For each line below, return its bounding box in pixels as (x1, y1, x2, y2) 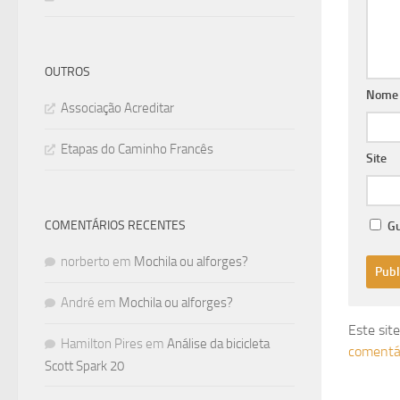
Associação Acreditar (61, 100, 174, 116)
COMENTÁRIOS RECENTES (45, 218, 186, 233)
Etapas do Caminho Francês (61, 141, 213, 157)
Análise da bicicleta (167, 336, 270, 352)
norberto (61, 254, 110, 270)
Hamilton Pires (61, 336, 143, 352)
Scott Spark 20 (45, 358, 124, 374)
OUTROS (45, 64, 90, 79)
